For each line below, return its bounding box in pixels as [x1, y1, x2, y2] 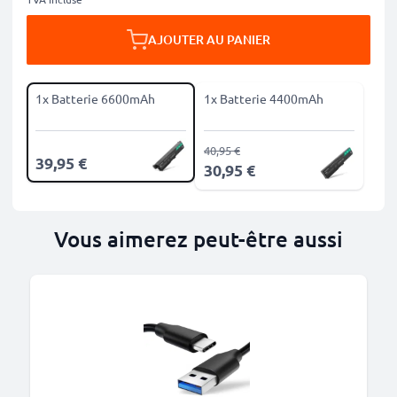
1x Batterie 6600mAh [35, 90, 155, 106]
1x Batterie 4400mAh [204, 90, 323, 106]
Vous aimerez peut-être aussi [54, 225, 343, 253]
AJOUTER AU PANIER [148, 31, 270, 48]
